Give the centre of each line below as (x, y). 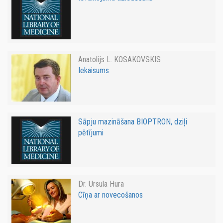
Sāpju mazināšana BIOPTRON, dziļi (132, 121)
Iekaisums (93, 71)
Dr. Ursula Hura (101, 184)
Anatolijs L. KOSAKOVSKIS (119, 60)
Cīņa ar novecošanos (110, 195)
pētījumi (91, 132)
